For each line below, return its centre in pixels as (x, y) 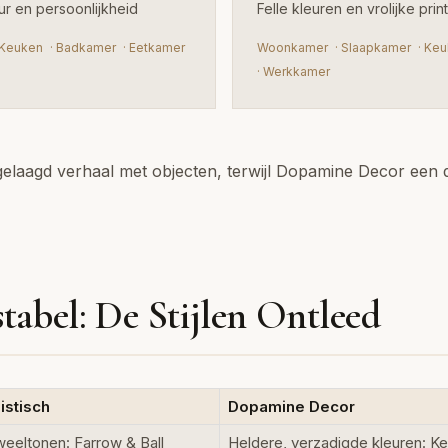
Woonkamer (292, 47)
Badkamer (86, 47)
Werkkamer (296, 71)
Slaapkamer (376, 47)
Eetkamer (157, 47)
